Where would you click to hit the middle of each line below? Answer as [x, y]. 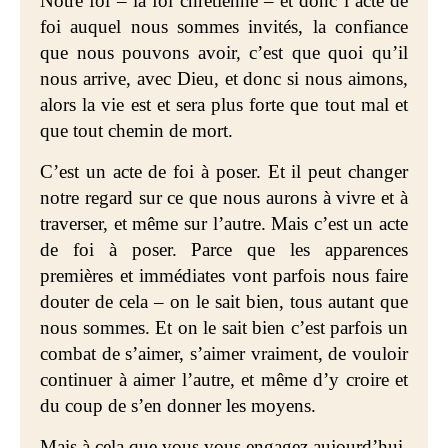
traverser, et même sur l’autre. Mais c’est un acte [224, 223]
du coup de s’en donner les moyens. [178, 405]
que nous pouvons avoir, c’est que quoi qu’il [224, 52]
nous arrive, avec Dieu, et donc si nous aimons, [224, 78]
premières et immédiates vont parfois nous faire [224, 275]
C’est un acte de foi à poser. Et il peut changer [224, 171]
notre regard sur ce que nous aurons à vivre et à [224, 197]
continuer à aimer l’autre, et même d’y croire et [224, 379]
